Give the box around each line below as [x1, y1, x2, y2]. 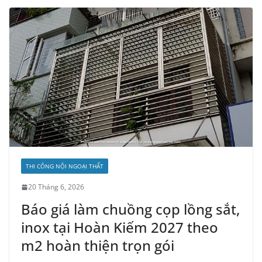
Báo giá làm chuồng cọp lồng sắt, [21, 199, 240, 219]
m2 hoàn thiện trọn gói [21, 236, 174, 256]
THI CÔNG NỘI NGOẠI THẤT [26, 162, 104, 171]
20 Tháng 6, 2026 [28, 182, 84, 192]
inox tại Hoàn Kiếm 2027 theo [21, 218, 218, 237]
